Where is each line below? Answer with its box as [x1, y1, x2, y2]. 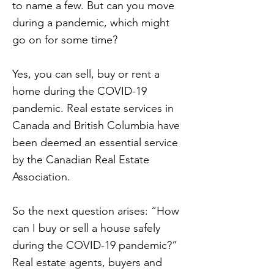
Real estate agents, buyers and [12, 256, 162, 269]
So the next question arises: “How [12, 204, 179, 218]
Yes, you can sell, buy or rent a [12, 67, 160, 81]
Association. [12, 170, 70, 183]
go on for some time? [12, 33, 117, 46]
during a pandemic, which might [12, 16, 169, 29]
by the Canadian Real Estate [12, 153, 149, 166]
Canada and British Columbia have [12, 119, 180, 132]
